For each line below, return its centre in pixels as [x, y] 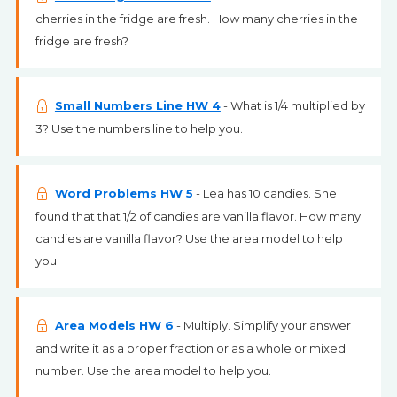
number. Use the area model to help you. [153, 370]
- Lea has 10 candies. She [265, 193]
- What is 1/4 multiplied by [292, 105]
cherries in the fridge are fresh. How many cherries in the [196, 19]
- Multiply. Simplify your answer [262, 325]
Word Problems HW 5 [124, 193]
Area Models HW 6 [114, 325]
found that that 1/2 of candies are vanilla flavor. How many [198, 216]
